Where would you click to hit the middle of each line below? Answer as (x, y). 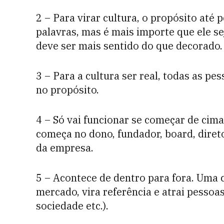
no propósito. (67, 90)
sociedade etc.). (72, 206)
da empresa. (65, 148)
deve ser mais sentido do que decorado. (129, 46)
